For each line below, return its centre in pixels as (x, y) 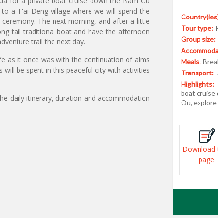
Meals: (191, 62)
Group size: (198, 39)
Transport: (198, 73)
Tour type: (197, 28)
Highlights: (198, 84)
